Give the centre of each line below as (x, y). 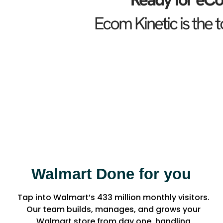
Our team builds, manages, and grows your (114, 210)
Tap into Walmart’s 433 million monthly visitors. (114, 198)
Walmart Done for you (114, 174)
